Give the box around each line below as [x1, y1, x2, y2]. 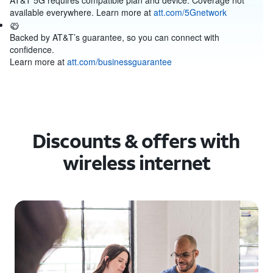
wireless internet [62, 150, 211, 176]
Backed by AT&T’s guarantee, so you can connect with [10, 31, 219, 44]
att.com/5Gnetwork [154, 6, 227, 19]
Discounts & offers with [32, 128, 240, 154]
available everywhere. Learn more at [10, 6, 154, 19]
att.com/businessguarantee [67, 55, 172, 68]
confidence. [10, 43, 54, 56]
